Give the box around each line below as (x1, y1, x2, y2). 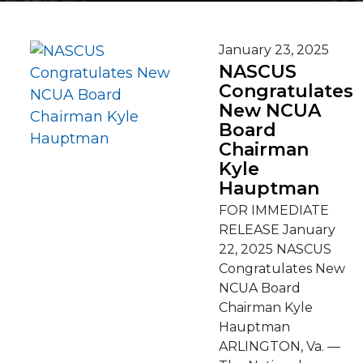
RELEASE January (219, 222, 335, 237)
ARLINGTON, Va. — (219, 339, 340, 354)
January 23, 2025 (219, 42, 329, 58)
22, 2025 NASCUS (219, 241, 331, 257)
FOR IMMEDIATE (219, 203, 329, 218)
